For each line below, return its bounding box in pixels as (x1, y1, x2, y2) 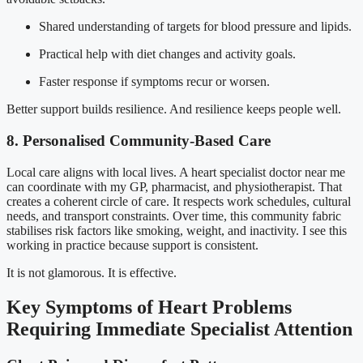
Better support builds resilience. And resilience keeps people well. (6, 102, 341, 117)
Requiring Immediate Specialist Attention (6, 318, 352, 340)
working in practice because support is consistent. (6, 237, 258, 252)
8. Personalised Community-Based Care (6, 132, 271, 149)
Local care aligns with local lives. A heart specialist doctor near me (6, 164, 345, 179)
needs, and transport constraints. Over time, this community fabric (6, 208, 341, 223)
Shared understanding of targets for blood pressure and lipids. (39, 19, 352, 34)
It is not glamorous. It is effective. (6, 265, 177, 280)
